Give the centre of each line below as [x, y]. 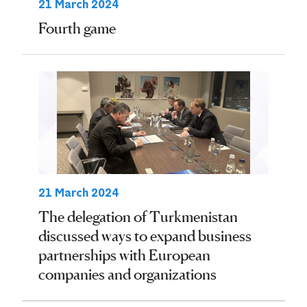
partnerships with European [124, 255]
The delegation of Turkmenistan [138, 217]
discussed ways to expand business [145, 236]
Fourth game [77, 28]
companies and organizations [127, 274]
